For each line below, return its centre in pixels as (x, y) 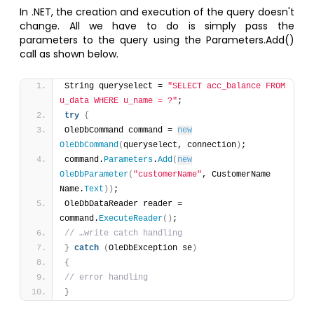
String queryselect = (116, 87)
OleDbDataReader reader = (124, 204)
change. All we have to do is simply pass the (157, 26)
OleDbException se (151, 248)
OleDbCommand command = (121, 131)
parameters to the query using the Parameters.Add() (157, 40)
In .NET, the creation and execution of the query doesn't (157, 12)
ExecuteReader (131, 219)
